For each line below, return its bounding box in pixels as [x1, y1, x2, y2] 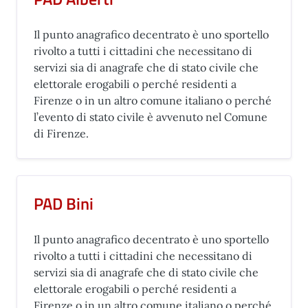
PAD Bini [34, 191, 93, 216]
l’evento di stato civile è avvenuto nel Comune [34, 110, 267, 124]
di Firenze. [34, 126, 89, 140]
